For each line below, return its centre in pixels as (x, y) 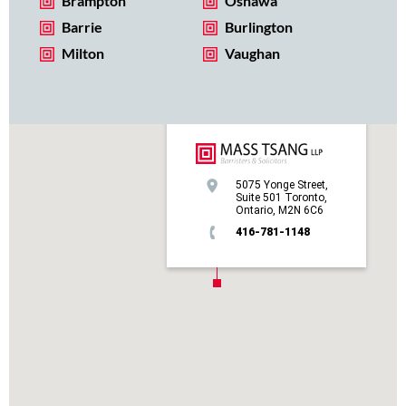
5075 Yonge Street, (281, 184)
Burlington (259, 27)
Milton (83, 53)
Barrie (82, 27)
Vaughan (252, 53)
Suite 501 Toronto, (281, 197)
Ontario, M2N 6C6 (279, 210)
